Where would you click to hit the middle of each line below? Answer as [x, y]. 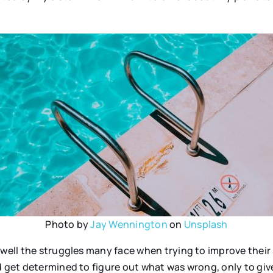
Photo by [68, 225]
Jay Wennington [129, 225]
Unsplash [206, 225]
